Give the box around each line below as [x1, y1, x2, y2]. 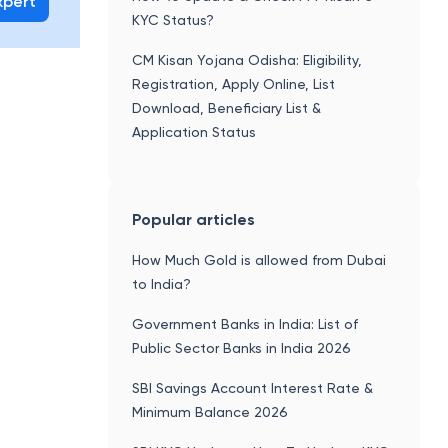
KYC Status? [131, 11, 214, 28]
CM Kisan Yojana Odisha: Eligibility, [131, 51, 362, 68]
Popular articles [131, 209, 255, 229]
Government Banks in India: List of [131, 315, 358, 332]
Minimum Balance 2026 [131, 403, 288, 420]
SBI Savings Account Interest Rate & [131, 379, 373, 396]
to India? [131, 275, 191, 292]
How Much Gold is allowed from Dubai [131, 251, 386, 268]
